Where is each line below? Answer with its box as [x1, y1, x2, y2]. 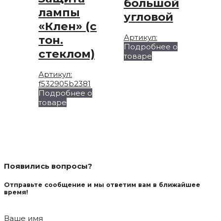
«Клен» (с [38, 19, 97, 33]
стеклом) [38, 46, 95, 61]
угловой [123, 9, 173, 24]
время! [4, 188, 28, 196]
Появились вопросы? [4, 161, 92, 171]
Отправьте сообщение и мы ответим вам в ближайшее [4, 181, 200, 188]
